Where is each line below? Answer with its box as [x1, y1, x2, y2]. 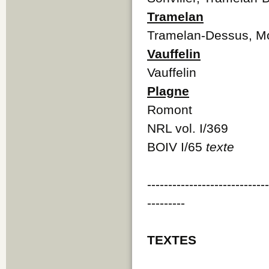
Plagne [147, 83, 189, 98]
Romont [147, 102, 192, 116]
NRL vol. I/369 [147, 121, 228, 135]
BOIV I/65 [147, 139, 206, 154]
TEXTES [147, 232, 196, 247]
